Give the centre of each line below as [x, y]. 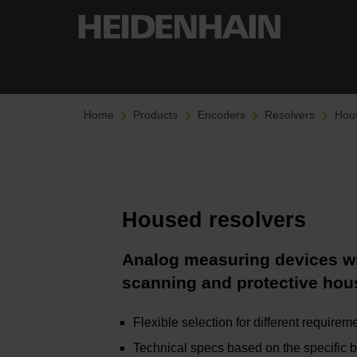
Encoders [221, 115]
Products [156, 115]
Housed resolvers [214, 220]
